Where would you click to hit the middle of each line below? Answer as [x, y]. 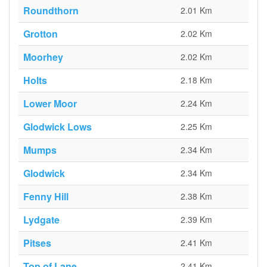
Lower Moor [50, 103]
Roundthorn [51, 10]
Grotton [41, 34]
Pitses [37, 243]
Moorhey [43, 57]
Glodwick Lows [58, 127]
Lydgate [41, 220]
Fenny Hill [46, 196]
